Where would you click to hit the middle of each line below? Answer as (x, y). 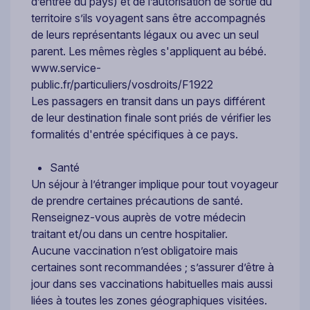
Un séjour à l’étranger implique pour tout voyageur (155, 184)
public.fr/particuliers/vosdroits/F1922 (122, 84)
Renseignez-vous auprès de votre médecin (138, 217)
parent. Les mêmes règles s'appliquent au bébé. (149, 51)
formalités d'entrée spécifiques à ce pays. (135, 134)
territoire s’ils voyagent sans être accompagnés (148, 18)
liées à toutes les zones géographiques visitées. (149, 300)
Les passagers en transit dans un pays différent (148, 101)
